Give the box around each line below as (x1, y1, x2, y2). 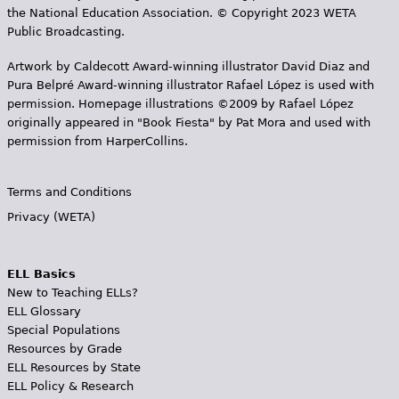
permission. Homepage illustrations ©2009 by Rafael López (6, 97, 354, 110)
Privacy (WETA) (6, 210, 95, 224)
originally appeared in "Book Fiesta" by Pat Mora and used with (6, 116, 370, 129)
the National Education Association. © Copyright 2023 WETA (6, 6, 356, 20)
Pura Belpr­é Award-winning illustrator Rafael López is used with (6, 78, 374, 92)
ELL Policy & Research (6, 379, 134, 393)
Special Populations (6, 323, 120, 337)
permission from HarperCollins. (6, 134, 188, 148)
